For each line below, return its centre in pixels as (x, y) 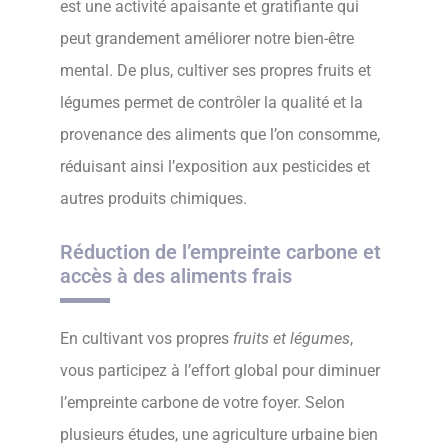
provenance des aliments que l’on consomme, (220, 135)
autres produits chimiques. (153, 199)
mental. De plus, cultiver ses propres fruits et (215, 71)
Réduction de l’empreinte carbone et (220, 251)
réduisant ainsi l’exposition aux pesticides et (215, 167)
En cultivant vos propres (146, 338)
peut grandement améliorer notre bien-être (207, 39)
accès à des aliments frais (176, 275)
